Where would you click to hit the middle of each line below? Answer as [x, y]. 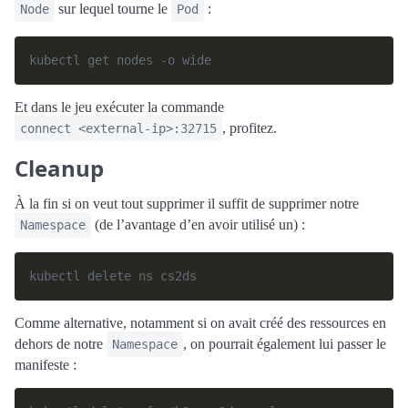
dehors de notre [61, 344]
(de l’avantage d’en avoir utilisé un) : [198, 224]
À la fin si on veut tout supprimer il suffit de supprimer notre [187, 204]
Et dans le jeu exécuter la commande [119, 107]
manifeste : [46, 365]
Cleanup [59, 168]
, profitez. [250, 128]
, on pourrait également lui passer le [285, 344]
